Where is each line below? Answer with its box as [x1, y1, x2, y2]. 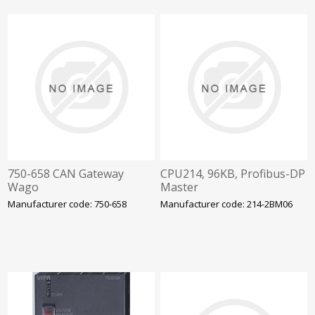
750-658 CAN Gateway [8, 166, 124, 182]
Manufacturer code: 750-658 [8, 198, 127, 211]
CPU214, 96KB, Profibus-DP [160, 166, 306, 182]
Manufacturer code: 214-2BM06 [160, 198, 293, 211]
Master [160, 179, 199, 195]
